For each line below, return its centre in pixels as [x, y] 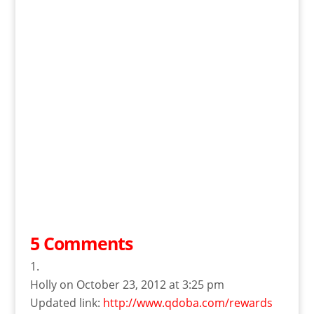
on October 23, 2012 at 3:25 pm [142, 284]
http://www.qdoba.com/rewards [187, 302]
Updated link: [66, 302]
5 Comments [81, 243]
